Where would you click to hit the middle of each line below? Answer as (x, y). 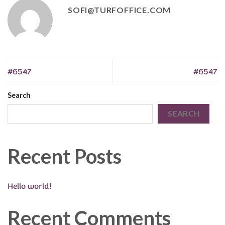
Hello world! (30, 187)
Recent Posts (65, 156)
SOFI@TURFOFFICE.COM (120, 10)
